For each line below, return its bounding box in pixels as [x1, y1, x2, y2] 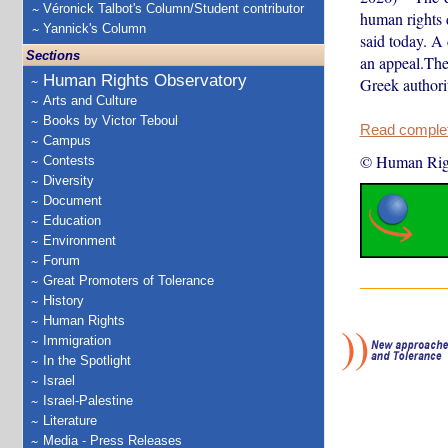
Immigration [43, 333, 111, 348]
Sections [26, 48, 80, 63]
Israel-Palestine [43, 393, 133, 408]
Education [43, 213, 101, 228]
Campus [43, 133, 91, 148]
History [43, 293, 84, 308]
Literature [43, 413, 97, 428]
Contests [43, 153, 95, 168]
